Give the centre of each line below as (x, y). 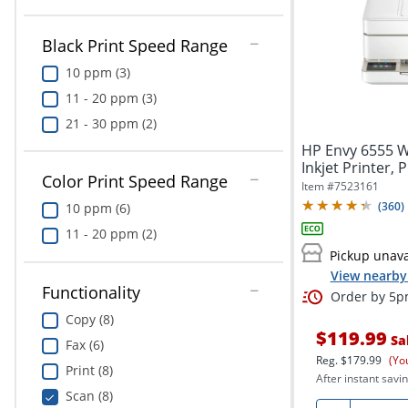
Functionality (91, 292)
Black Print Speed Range (134, 45)
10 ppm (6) (97, 209)
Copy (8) (89, 319)
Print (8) (89, 370)
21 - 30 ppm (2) (111, 123)
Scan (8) (89, 395)
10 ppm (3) (97, 72)
